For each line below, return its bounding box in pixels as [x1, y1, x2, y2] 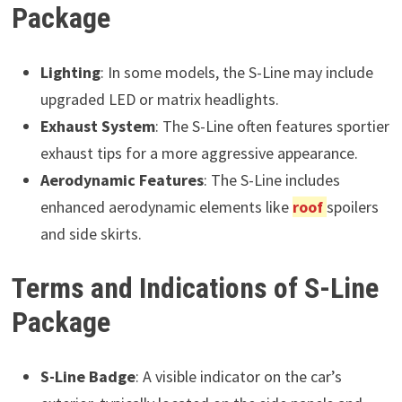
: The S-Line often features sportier [154, 115, 389, 136]
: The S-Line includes [203, 169, 340, 190]
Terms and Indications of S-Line [11, 271, 379, 306]
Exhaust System [39, 115, 155, 136]
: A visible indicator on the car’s [135, 365, 342, 387]
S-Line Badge [39, 365, 135, 387]
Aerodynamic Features [39, 169, 204, 190]
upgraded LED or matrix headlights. [39, 88, 279, 109]
